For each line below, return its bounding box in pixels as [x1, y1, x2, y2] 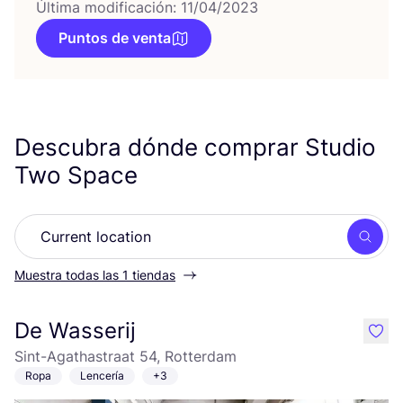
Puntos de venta [58, 29, 171, 47]
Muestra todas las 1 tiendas [14, 267, 175, 282]
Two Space [14, 161, 144, 189]
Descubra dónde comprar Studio [14, 133, 376, 161]
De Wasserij [14, 318, 136, 344]
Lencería [80, 369, 124, 382]
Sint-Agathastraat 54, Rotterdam [14, 347, 237, 365]
